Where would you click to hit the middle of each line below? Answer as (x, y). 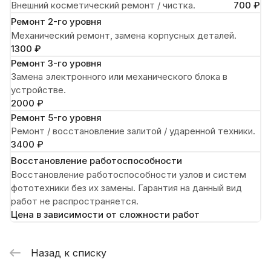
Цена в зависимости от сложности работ (105, 214)
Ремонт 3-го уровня (56, 63)
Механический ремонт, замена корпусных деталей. (124, 35)
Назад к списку (69, 253)
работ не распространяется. (75, 201)
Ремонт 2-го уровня (56, 21)
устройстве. (38, 90)
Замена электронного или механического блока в (119, 76)
